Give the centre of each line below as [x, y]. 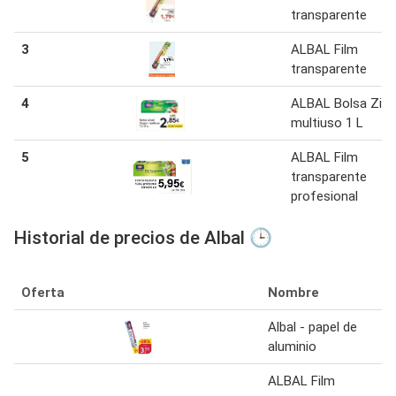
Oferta [43, 293]
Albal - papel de [312, 327]
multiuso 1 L [327, 123]
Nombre [293, 293]
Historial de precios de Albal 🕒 [143, 238]
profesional [324, 197]
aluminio [292, 347]
